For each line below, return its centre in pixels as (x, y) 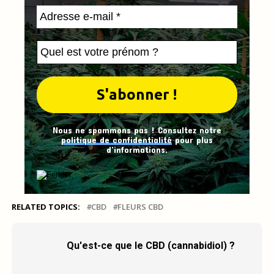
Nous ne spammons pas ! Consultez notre (137, 130)
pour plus (192, 140)
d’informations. (137, 150)
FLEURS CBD (140, 207)
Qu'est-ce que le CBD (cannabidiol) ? (150, 246)
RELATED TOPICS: (46, 207)
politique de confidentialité (116, 140)
